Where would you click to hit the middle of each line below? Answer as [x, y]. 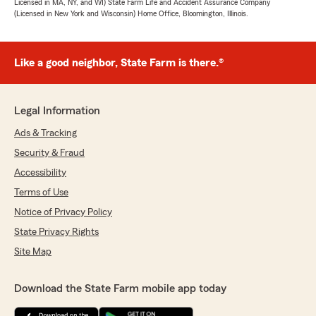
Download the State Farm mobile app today [120, 288]
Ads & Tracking [45, 133]
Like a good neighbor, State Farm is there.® [119, 63]
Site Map [33, 252]
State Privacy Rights [56, 232]
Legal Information [57, 111]
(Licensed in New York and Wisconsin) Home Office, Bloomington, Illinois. [131, 13]
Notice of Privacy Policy [63, 212]
